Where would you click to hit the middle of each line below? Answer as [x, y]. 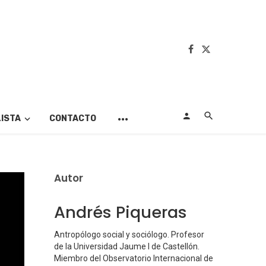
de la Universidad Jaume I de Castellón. [127, 247]
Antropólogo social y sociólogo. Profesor [129, 235]
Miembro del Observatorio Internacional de [134, 259]
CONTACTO [72, 119]
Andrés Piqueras [121, 213]
